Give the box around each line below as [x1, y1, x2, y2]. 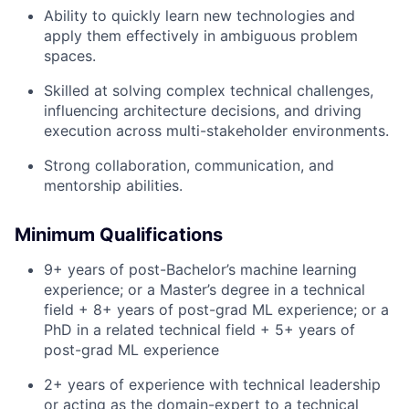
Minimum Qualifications [15, 223, 223, 246]
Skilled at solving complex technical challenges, [44, 80, 373, 100]
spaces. [44, 46, 96, 65]
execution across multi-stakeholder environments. [44, 121, 389, 140]
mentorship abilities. [44, 175, 183, 194]
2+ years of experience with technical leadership [44, 374, 381, 393]
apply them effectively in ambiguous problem [44, 26, 358, 45]
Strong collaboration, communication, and [44, 155, 334, 174]
